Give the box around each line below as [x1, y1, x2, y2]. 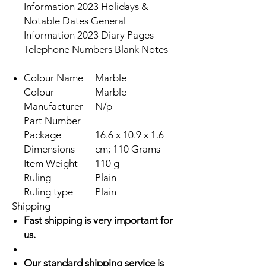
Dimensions [24, 143, 75, 155]
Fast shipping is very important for [24, 214, 173, 226]
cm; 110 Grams [95, 143, 160, 155]
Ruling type [24, 186, 73, 198]
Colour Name [24, 72, 83, 84]
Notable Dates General [24, 15, 126, 27]
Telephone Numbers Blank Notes [24, 43, 168, 55]
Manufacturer [24, 100, 83, 112]
